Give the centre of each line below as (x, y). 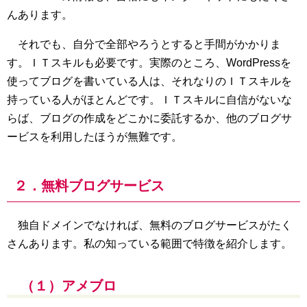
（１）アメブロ (69, 285)
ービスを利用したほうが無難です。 (95, 136)
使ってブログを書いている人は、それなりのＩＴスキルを (149, 81)
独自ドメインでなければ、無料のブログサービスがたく (149, 225)
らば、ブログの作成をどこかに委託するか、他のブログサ (149, 118)
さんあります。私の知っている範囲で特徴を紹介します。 (149, 243)
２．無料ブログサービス (89, 185)
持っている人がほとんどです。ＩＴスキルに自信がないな (149, 99)
